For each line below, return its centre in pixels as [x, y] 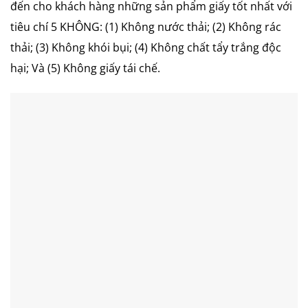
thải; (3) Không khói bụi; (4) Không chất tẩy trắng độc [146, 47]
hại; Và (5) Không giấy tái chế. [85, 68]
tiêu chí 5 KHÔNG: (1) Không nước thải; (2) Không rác [146, 26]
